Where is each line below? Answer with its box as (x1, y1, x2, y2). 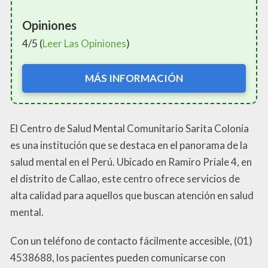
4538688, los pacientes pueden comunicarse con (10, 251, 226, 264)
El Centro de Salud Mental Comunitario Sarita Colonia (10, 121, 249, 135)
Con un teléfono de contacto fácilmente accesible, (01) (10, 234, 252, 247)
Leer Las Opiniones (42, 37, 126, 50)
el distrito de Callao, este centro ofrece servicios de (10, 172, 240, 185)
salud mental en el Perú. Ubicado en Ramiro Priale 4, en (10, 155, 252, 168)
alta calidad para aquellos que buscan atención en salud (10, 188, 254, 202)
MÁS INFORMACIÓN (85, 72, 183, 85)
